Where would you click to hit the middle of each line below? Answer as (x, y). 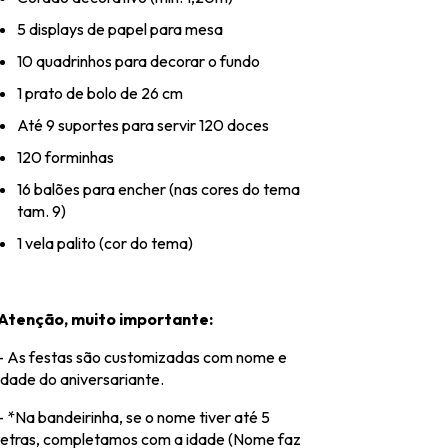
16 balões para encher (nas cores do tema (158, 189)
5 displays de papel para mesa (120, 29)
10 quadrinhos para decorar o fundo (138, 61)
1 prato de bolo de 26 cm (100, 93)
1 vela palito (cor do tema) (105, 243)
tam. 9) (41, 211)
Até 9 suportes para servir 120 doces (143, 125)
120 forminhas (65, 157)
